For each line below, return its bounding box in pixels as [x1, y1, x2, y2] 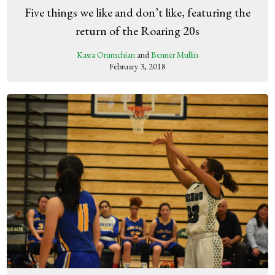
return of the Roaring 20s [76, 23, 199, 39]
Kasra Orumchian [77, 49, 135, 61]
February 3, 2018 [109, 61, 166, 72]
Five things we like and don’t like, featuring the [25, 4, 250, 21]
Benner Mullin [151, 49, 198, 61]
